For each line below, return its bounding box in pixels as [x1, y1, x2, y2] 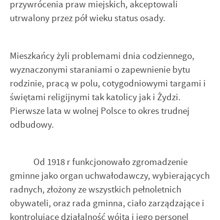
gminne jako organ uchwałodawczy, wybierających [10, 169, 210, 182]
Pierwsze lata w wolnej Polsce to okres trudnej [10, 104, 190, 117]
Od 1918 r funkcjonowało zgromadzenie [10, 156, 188, 168]
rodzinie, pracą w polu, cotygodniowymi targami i [10, 77, 206, 89]
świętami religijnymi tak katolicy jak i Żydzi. [10, 90, 181, 103]
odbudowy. [10, 118, 54, 131]
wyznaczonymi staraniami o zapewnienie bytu [10, 63, 190, 76]
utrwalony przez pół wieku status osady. [10, 12, 165, 25]
